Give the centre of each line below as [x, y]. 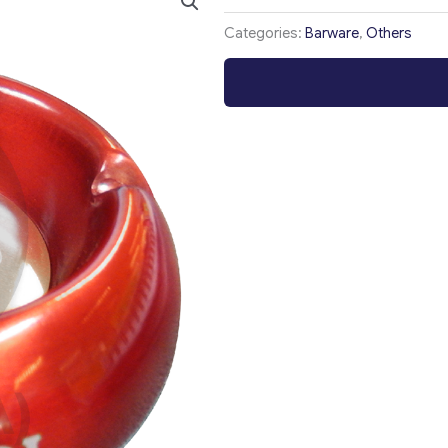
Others [389, 33]
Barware [332, 33]
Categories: [264, 33]
